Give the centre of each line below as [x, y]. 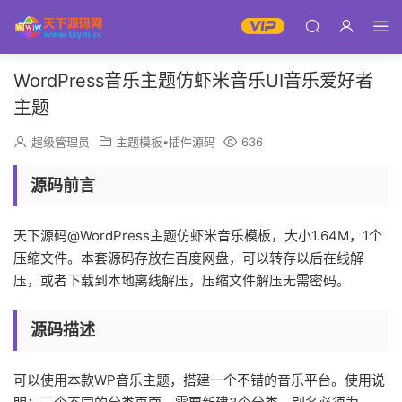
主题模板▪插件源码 [166, 142]
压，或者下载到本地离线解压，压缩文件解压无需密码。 [182, 280]
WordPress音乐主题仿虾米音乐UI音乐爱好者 [193, 81]
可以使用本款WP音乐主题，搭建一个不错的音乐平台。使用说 [199, 380]
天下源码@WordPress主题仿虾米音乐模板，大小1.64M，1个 [198, 236]
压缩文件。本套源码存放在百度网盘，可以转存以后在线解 [188, 258]
